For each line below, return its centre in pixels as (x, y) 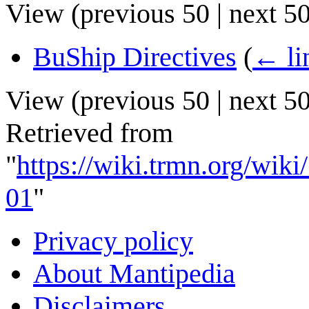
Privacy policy (113, 241)
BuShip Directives (135, 57)
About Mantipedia (134, 274)
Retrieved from (89, 133)
